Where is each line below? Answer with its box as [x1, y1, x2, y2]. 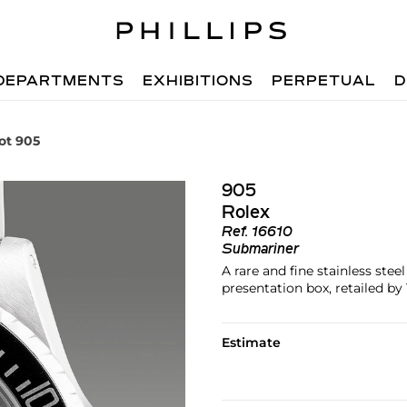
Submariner [221, 243, 299, 257]
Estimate [221, 334, 281, 351]
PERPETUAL [272, 74, 377, 89]
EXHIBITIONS [143, 74, 254, 89]
